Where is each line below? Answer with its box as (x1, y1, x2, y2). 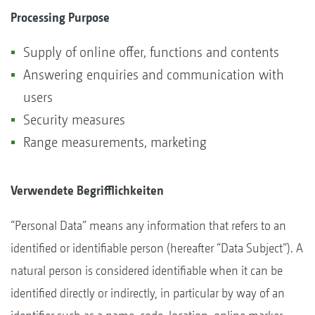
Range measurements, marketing (23, 134, 207, 150)
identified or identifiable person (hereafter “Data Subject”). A (11, 240, 303, 255)
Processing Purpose (11, 9, 110, 25)
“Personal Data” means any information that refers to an (11, 217, 286, 233)
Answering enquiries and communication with (23, 66, 284, 83)
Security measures (23, 111, 125, 128)
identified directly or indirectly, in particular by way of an (11, 285, 285, 300)
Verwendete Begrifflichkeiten (11, 182, 164, 198)
